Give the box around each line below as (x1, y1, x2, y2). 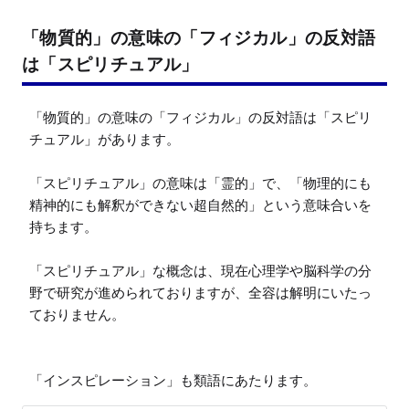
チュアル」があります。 (29, 130, 180, 148)
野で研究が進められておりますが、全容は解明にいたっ (29, 283, 372, 301)
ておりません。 (29, 305, 125, 323)
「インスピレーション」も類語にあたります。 (29, 371, 317, 389)
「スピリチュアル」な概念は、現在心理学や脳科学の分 (29, 261, 372, 279)
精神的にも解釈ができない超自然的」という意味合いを (29, 195, 372, 214)
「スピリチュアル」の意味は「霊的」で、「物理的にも (29, 173, 372, 192)
